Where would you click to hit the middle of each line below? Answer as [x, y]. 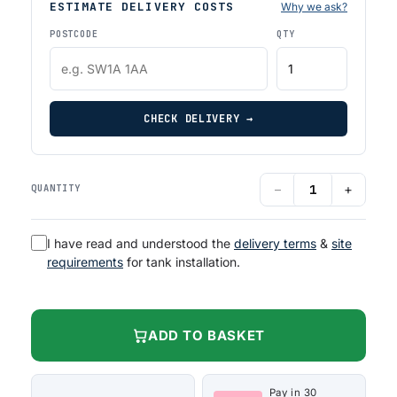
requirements [85, 261]
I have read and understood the [140, 243]
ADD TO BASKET [206, 336]
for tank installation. [182, 261]
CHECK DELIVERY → [198, 118]
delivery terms [275, 243]
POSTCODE [74, 34]
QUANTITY [56, 188]
